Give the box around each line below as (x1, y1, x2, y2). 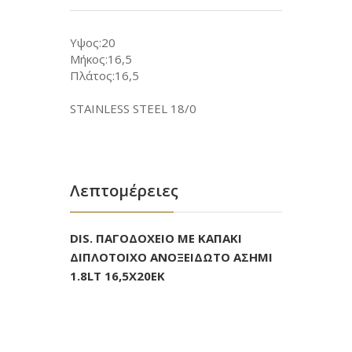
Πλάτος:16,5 (70, 68, 139, 83)
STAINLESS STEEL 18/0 (70, 101, 196, 116)
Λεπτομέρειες (70, 180, 178, 201)
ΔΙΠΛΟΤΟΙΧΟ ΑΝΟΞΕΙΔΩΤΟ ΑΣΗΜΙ (70, 249, 273, 265)
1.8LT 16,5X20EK (70, 268, 165, 284)
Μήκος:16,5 (70, 51, 132, 67)
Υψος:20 (70, 35, 115, 50)
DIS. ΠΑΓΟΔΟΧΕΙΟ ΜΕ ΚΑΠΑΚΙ (70, 230, 242, 246)
